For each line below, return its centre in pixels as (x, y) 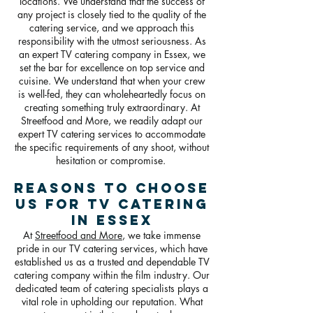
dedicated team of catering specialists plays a (112, 288)
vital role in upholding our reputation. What (112, 301)
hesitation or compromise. (110, 160)
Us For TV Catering (112, 204)
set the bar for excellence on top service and (112, 67)
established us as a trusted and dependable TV (112, 262)
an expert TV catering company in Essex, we (112, 54)
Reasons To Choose (112, 188)
